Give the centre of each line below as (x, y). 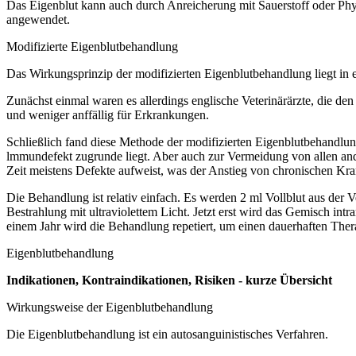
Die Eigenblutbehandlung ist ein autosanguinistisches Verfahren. (167, 334)
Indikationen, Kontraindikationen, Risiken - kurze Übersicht (169, 280)
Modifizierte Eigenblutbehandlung (92, 46)
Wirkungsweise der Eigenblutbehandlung (110, 307)
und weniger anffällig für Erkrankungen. (108, 114)
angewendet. (38, 19)
